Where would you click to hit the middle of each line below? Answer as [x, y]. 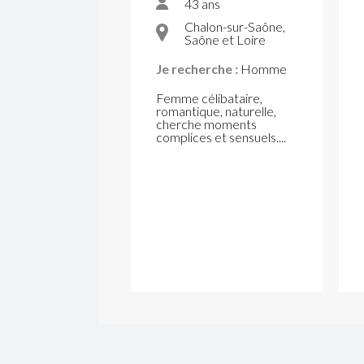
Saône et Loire [225, 39]
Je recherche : [197, 69]
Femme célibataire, [209, 98]
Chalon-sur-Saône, [235, 26]
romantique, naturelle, [216, 111]
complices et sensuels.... [221, 137]
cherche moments [206, 124]
